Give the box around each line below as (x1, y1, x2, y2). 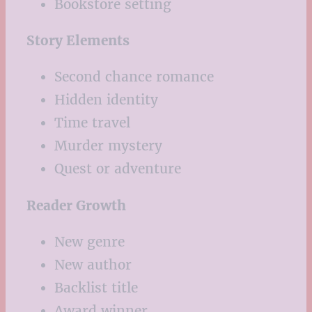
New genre (54, 233, 125, 250)
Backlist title (54, 279, 138, 296)
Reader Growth (26, 196, 126, 214)
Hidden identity (54, 91, 158, 109)
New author (54, 256, 132, 273)
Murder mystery (54, 137, 162, 155)
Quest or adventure (54, 160, 181, 178)
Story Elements (26, 32, 130, 49)
